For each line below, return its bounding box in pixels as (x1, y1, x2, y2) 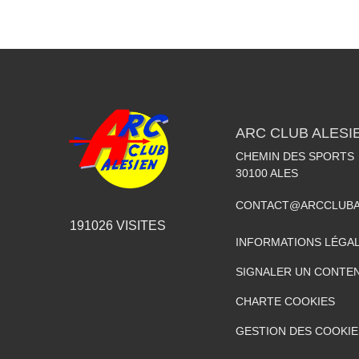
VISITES (113, 218, 166, 232)
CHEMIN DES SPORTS (236, 149, 354, 163)
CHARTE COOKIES (236, 294, 335, 308)
